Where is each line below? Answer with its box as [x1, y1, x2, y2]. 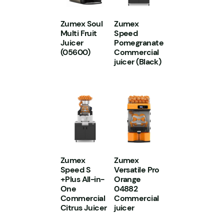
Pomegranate [114, 37, 163, 48]
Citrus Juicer [60, 202, 107, 213]
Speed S [60, 164, 91, 175]
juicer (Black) [114, 56, 161, 67]
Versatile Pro [114, 164, 159, 175]
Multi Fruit [60, 27, 97, 38]
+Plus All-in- [60, 174, 104, 185]
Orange [114, 174, 141, 185]
